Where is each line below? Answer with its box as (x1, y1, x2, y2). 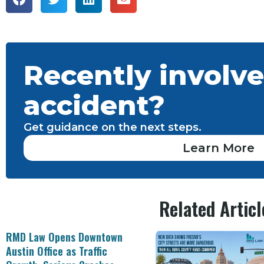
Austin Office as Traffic (6, 243, 107, 259)
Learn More (182, 140, 255, 155)
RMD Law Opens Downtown (6, 229, 123, 245)
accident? (24, 88, 165, 122)
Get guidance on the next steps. (24, 120, 202, 134)
